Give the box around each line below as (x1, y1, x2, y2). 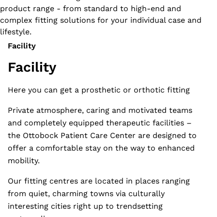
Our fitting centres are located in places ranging (8, 176, 190, 186)
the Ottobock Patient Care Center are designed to (8, 131, 197, 140)
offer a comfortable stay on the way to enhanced (8, 143, 195, 153)
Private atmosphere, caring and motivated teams (8, 106, 192, 115)
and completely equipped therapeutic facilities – (8, 118, 192, 127)
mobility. (8, 156, 40, 165)
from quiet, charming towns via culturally (8, 189, 165, 198)
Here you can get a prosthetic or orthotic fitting (8, 85, 190, 94)
